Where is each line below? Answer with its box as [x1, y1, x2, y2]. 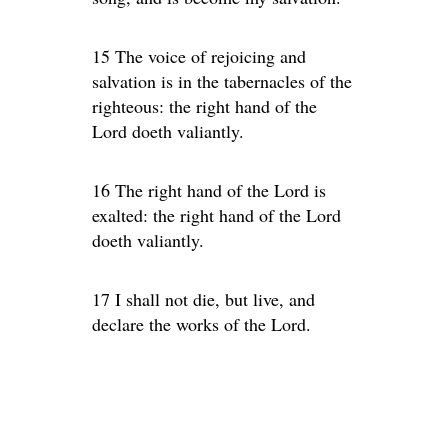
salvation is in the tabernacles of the [92, 69, 352, 93]
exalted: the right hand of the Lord [92, 203, 341, 227]
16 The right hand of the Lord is [92, 178, 326, 202]
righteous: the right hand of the [92, 94, 317, 118]
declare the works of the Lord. [92, 312, 311, 336]
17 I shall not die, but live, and [92, 287, 315, 311]
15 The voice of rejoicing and [92, 44, 306, 68]
